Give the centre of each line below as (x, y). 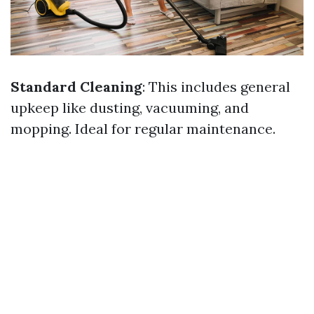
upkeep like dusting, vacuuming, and (130, 107)
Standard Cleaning (76, 86)
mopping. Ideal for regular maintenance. (143, 128)
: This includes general (216, 86)
